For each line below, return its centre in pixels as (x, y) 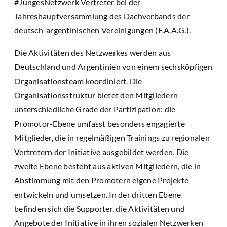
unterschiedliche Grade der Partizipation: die (95, 109)
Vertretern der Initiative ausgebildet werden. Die (102, 152)
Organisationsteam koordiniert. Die (78, 81)
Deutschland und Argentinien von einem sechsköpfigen (113, 66)
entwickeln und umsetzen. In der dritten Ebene (98, 194)
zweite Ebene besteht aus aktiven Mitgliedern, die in (107, 166)
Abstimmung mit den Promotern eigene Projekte (101, 180)
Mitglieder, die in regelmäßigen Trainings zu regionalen (112, 137)
